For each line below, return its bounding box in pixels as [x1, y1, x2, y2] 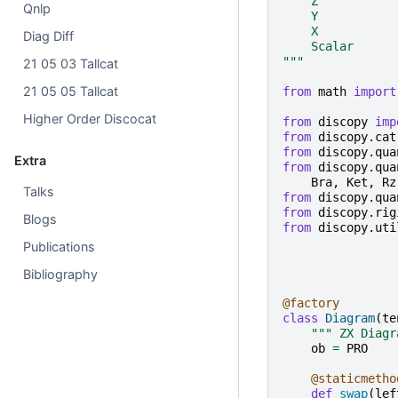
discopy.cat [317, 129, 396, 144]
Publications [23, 238, 96, 254]
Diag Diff [23, 28, 75, 44]
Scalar [282, 38, 354, 53]
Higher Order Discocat [23, 110, 157, 126]
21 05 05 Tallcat [23, 83, 119, 99]
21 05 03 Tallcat [23, 55, 119, 71]
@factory [282, 295, 339, 310]
